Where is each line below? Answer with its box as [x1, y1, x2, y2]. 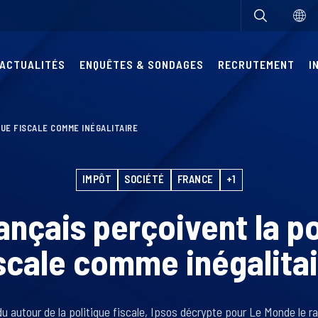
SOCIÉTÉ [124, 172, 165, 185]
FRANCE [177, 172, 214, 185]
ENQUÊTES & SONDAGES [79, 57, 204, 71]
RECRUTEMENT [218, 57, 295, 71]
